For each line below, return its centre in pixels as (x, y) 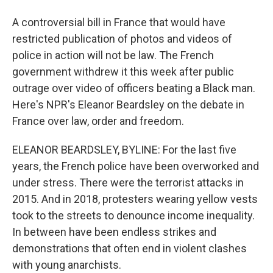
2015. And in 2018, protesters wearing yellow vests (135, 199)
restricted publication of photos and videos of (122, 39)
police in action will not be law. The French (113, 55)
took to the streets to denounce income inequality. (133, 215)
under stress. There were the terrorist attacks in (128, 183)
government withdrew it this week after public (123, 72)
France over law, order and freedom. (98, 121)
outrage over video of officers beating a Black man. (134, 88)
